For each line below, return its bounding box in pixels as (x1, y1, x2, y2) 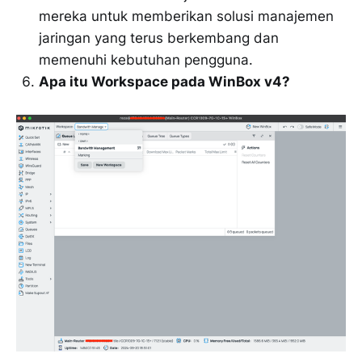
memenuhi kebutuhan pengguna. (39, 51, 253, 68)
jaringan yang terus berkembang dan (39, 29, 279, 46)
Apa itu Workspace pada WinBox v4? (39, 73, 290, 90)
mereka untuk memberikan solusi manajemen (39, 7, 334, 24)
